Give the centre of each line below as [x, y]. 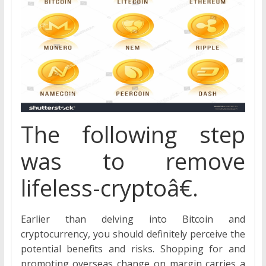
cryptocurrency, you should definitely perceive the [133, 234]
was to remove [133, 161]
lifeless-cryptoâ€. [109, 188]
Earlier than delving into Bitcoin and [133, 219]
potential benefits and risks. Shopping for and [133, 249]
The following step [133, 134]
